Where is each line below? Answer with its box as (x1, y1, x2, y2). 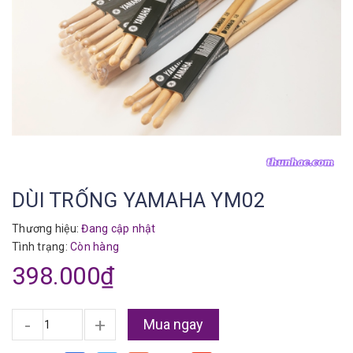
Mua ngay (143, 316, 203, 333)
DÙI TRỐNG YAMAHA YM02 (12, 188, 266, 212)
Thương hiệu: (12, 222, 79, 235)
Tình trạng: (12, 240, 70, 253)
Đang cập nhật (79, 222, 156, 235)
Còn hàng (70, 240, 119, 253)
